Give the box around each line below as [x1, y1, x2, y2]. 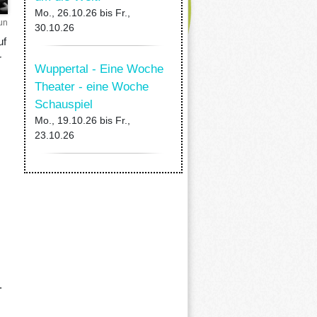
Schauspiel [34, 98, 93, 111]
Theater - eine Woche [34, 80, 149, 93]
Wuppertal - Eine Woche [34, 62, 163, 76]
